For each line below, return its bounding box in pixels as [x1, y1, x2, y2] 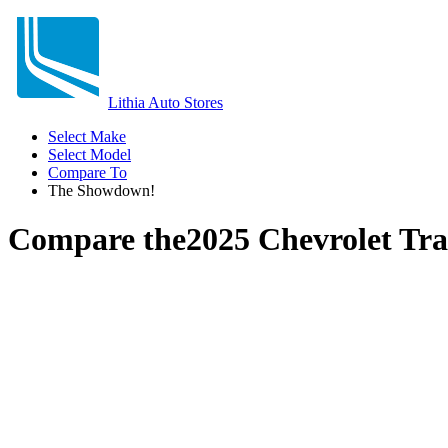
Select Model [48, 146, 131, 163]
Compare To [48, 164, 127, 181]
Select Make [48, 128, 126, 145]
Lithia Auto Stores [108, 94, 223, 111]
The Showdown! [48, 182, 155, 199]
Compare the [8, 221, 186, 258]
